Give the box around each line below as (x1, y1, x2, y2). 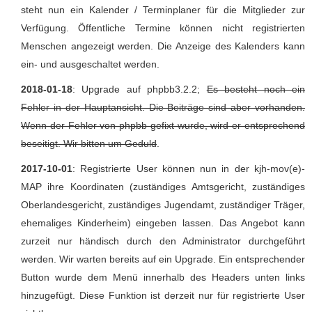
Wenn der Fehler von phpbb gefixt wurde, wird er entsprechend (21, 119, 305, 131)
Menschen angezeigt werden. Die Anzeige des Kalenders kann (21, 40, 305, 52)
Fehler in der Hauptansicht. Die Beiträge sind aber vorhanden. (21, 101, 305, 113)
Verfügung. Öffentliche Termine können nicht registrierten (21, 22, 305, 33)
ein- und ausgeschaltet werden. (21, 58, 159, 70)
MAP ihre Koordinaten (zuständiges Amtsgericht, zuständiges (21, 180, 305, 192)
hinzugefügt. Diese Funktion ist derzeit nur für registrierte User (21, 289, 305, 301)
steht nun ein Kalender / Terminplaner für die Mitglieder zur (21, 3, 305, 15)
